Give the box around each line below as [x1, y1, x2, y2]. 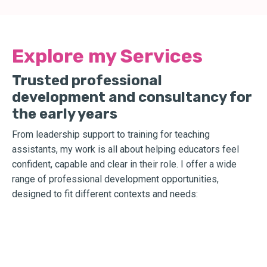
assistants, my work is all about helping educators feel [12, 143, 239, 155]
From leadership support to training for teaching [12, 128, 210, 140]
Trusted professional [12, 72, 162, 89]
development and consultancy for [12, 88, 252, 105]
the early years [12, 105, 117, 122]
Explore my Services [12, 44, 203, 67]
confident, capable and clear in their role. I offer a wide [12, 158, 237, 170]
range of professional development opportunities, [12, 173, 219, 185]
